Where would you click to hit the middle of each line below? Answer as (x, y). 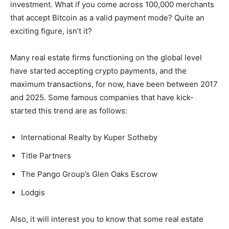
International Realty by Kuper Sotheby (89, 138)
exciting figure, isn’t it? (51, 31)
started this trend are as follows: (69, 111)
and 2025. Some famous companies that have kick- (102, 98)
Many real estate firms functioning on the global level (106, 58)
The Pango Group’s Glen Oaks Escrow (89, 174)
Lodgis (33, 193)
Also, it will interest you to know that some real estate (107, 219)
